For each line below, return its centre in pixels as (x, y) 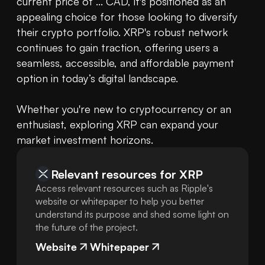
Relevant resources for (114, 174)
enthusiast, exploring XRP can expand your (117, 125)
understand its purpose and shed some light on (132, 214)
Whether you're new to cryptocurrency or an (124, 109)
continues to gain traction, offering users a (117, 48)
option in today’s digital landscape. (97, 78)
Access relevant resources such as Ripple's (124, 188)
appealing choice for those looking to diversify (127, 17)
